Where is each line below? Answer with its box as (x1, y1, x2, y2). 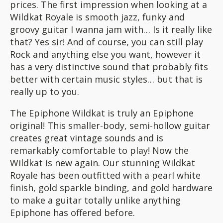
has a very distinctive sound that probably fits (10, 61, 208, 73)
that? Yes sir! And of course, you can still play (10, 36, 203, 48)
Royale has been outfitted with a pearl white (10, 169, 201, 181)
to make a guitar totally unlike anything (10, 194, 181, 206)
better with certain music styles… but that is (10, 73, 203, 85)
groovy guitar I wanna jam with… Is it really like (10, 23, 212, 35)
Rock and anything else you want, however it (10, 48, 201, 60)
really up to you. (10, 86, 79, 98)
